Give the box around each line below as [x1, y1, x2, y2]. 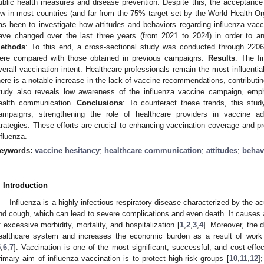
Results [207, 53, 235, 62]
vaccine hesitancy [35, 146, 100, 155]
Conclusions [77, 98, 123, 107]
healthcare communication [104, 146, 202, 155]
